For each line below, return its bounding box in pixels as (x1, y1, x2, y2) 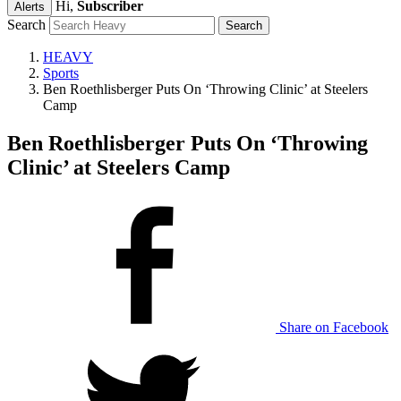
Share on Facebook (279, 319, 388, 335)
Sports (43, 65, 79, 81)
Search (7, 17, 46, 32)
